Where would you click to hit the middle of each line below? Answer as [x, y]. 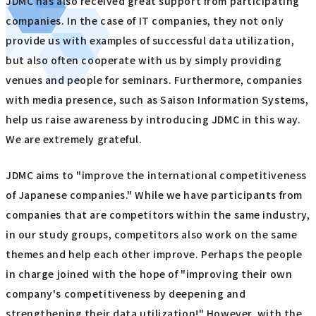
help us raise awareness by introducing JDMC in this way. [153, 120]
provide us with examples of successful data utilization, [150, 41]
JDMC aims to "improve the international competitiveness [156, 175]
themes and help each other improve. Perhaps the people [154, 254]
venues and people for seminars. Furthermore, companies [154, 80]
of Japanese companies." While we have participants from [154, 194]
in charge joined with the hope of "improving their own [149, 273]
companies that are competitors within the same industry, [158, 214]
